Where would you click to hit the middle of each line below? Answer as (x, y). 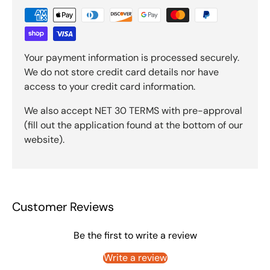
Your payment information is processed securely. (132, 57)
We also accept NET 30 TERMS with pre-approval (133, 110)
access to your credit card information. (110, 86)
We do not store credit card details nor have (121, 72)
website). (44, 139)
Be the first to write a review (135, 236)
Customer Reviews (63, 207)
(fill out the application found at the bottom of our (133, 125)
